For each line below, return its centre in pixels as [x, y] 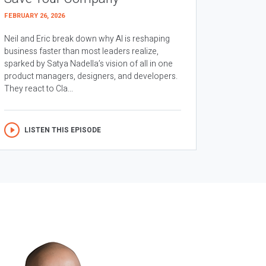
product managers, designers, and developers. [91, 77]
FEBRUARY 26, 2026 [34, 16]
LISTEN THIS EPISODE [63, 130]
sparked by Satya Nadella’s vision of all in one [88, 64]
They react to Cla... [39, 89]
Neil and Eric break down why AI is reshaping [87, 39]
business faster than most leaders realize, [81, 52]
